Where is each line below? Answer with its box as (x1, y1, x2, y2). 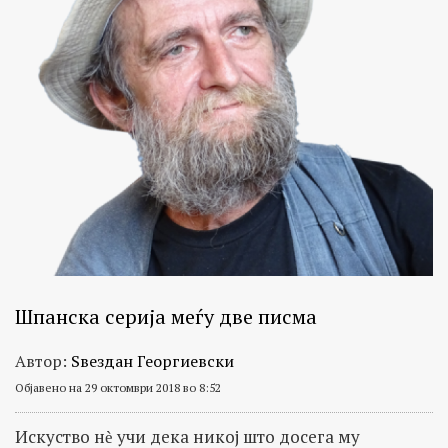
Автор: (15, 349, 71, 372)
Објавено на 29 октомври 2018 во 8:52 (15, 379, 221, 395)
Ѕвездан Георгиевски (71, 349, 234, 372)
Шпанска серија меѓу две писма (15, 302, 317, 330)
